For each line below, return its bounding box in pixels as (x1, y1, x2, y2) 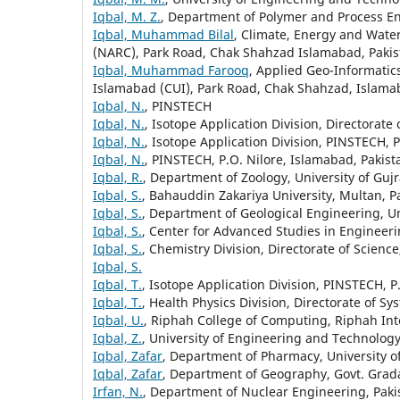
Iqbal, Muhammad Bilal (93, 25, 234, 43)
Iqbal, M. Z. (93, 7, 161, 25)
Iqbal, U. (93, 311, 144, 329)
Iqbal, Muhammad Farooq (93, 61, 249, 79)
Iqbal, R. (93, 168, 143, 186)
